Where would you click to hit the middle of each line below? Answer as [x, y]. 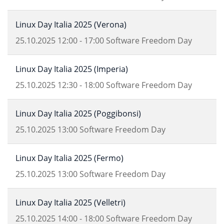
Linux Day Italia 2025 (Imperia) [72, 69]
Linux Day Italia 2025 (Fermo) [69, 158]
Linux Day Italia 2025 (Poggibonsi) [78, 113]
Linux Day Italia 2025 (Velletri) [70, 202]
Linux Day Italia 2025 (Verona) [71, 24]
